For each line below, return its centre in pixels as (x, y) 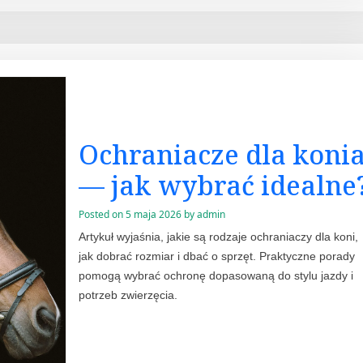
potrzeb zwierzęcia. (128, 295)
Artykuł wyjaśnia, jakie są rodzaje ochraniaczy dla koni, (218, 237)
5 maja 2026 (153, 214)
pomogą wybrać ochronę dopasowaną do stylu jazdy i (216, 276)
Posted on (102, 214)
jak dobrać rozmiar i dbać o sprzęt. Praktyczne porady (216, 256)
